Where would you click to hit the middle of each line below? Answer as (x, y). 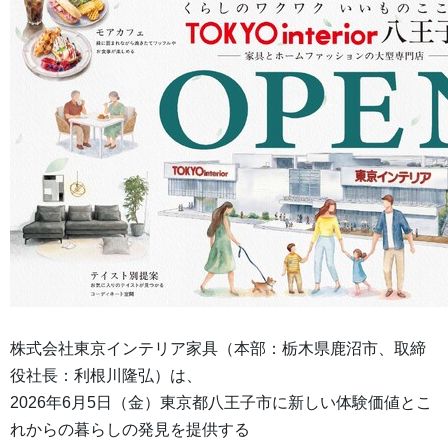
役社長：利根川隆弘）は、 (106, 376)
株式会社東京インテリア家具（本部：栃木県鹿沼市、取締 (218, 349)
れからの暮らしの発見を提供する (130, 430)
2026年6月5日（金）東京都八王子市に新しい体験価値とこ (221, 403)
